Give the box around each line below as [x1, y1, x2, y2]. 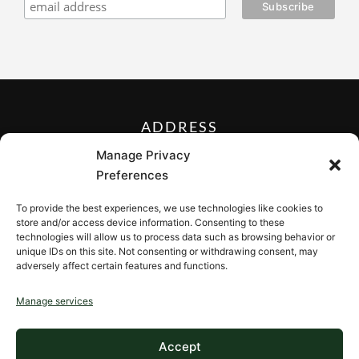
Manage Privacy [96, 147, 191, 163]
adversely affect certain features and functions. [16, 260, 228, 272]
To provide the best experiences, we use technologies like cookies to [16, 202, 323, 214]
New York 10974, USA [124, 162, 235, 176]
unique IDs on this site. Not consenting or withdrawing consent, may [16, 245, 318, 257]
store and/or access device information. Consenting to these [16, 216, 284, 228]
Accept [158, 338, 201, 354]
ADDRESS [141, 117, 218, 135]
